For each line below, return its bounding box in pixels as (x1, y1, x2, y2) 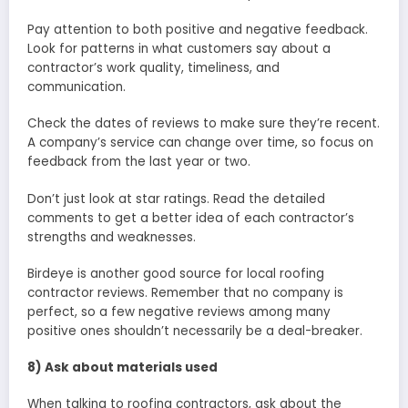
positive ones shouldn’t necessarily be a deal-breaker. (27, 321, 362, 340)
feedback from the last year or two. (27, 153, 250, 171)
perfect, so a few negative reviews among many (27, 302, 331, 321)
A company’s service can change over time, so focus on (27, 134, 373, 152)
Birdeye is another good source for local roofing (27, 264, 324, 282)
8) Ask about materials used (27, 359, 218, 377)
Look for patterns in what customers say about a (27, 40, 331, 58)
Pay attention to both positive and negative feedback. (27, 21, 368, 39)
